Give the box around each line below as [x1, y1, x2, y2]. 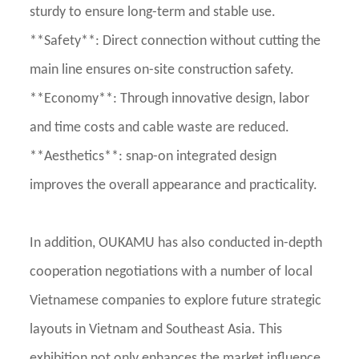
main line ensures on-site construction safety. [30, 63, 295, 79]
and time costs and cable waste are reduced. [30, 120, 290, 136]
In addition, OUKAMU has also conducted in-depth [30, 236, 323, 252]
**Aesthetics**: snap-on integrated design [30, 149, 277, 165]
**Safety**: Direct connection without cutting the [30, 34, 321, 50]
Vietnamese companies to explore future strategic [30, 293, 322, 309]
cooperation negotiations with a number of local [30, 264, 313, 280]
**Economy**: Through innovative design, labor [30, 91, 310, 107]
